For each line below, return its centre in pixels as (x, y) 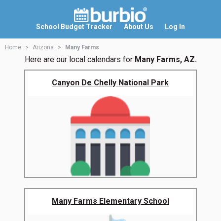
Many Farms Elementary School (110, 201)
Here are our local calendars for (79, 60)
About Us (139, 27)
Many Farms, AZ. (166, 60)
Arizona (43, 47)
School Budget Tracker (74, 27)
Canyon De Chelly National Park (110, 83)
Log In (175, 27)
